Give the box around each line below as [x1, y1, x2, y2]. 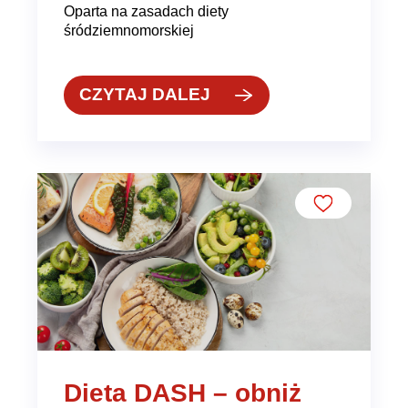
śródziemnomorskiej [63, 22, 194, 39]
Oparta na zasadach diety [63, 3, 229, 20]
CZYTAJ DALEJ [79, 85, 211, 105]
